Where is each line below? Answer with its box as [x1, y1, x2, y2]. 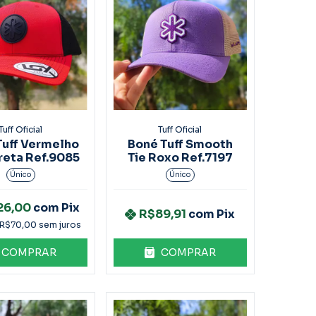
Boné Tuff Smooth [127, 136, 233, 152]
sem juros [39, 219, 82, 231]
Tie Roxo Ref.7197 [127, 150, 233, 165]
